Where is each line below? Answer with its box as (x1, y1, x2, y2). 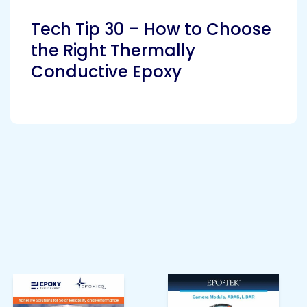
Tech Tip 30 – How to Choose (31, 17, 271, 40)
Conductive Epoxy (31, 60, 182, 83)
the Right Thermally (31, 38, 195, 62)
